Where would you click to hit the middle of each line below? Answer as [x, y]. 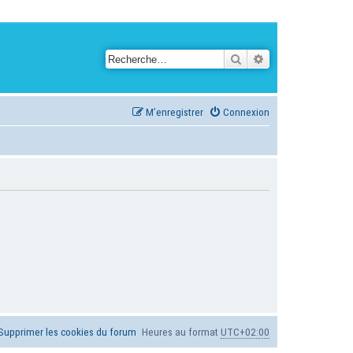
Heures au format [181, 332]
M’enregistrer [175, 112]
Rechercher [268, 58]
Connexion [246, 112]
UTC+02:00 [245, 332]
